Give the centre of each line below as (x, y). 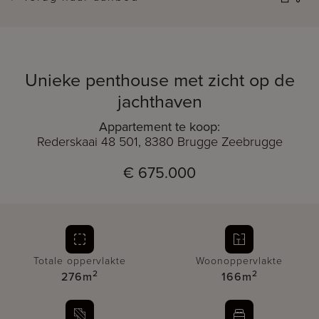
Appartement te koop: (159, 126)
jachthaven (159, 101)
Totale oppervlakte (80, 261)
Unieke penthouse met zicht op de (159, 80)
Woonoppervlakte (239, 261)
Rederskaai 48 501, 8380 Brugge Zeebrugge (159, 141)
